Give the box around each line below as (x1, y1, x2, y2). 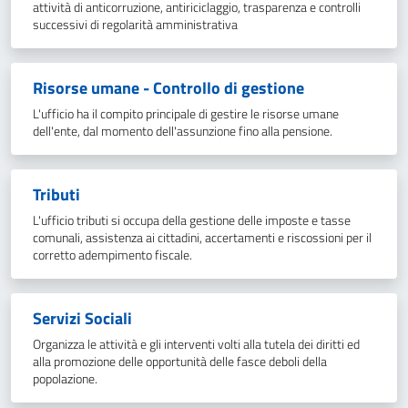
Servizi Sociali (33, 306, 132, 331)
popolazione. (33, 369, 97, 389)
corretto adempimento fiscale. (33, 245, 192, 265)
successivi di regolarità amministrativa (33, 15, 238, 35)
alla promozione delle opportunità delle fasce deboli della (33, 352, 327, 372)
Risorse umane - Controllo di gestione (33, 76, 304, 100)
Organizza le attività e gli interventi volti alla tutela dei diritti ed (33, 334, 360, 354)
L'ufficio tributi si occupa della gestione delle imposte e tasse (33, 210, 351, 230)
